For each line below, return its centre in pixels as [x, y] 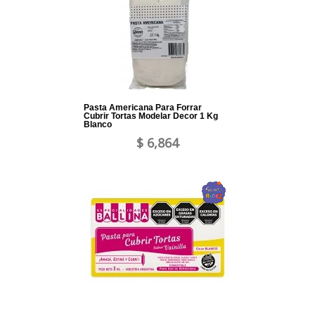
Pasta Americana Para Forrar [143, 108]
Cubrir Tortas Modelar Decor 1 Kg [151, 116]
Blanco [98, 125]
